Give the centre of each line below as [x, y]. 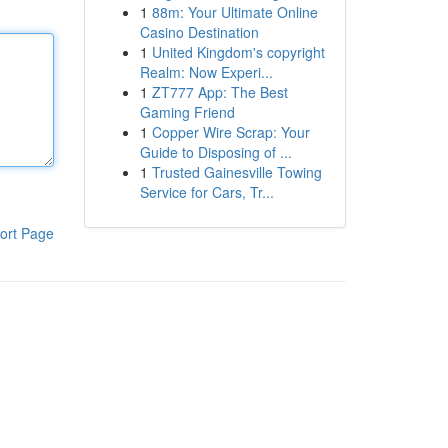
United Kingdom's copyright [238, 52]
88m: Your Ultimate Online [234, 12]
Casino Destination [199, 32]
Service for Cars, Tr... [206, 192]
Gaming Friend [187, 112]
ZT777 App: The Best [219, 92]
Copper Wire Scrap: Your [230, 132]
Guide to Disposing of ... [215, 152]
